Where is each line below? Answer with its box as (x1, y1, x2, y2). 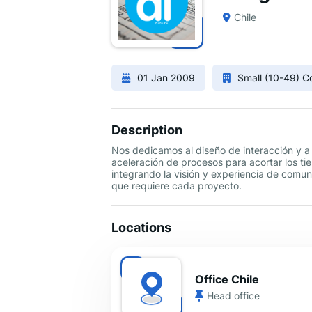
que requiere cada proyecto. (111, 180, 242, 192)
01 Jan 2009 (137, 72, 195, 84)
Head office (207, 290, 260, 302)
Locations (111, 220, 171, 235)
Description (111, 123, 182, 137)
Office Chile (195, 272, 259, 287)
